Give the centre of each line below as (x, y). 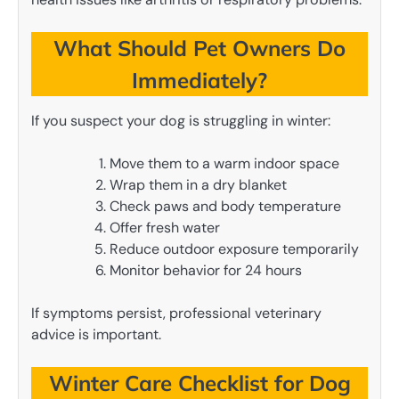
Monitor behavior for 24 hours (206, 271)
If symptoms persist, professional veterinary (176, 313)
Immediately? (199, 81)
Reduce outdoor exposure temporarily (234, 249)
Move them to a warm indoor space (224, 164)
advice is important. (96, 335)
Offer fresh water (165, 228)
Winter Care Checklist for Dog (199, 383)
